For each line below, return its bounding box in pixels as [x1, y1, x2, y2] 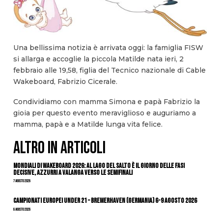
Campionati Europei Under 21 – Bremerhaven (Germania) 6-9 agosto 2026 [13, 196, 197, 205]
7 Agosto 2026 [13, 178, 30, 184]
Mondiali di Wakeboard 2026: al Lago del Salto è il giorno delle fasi [13, 161, 185, 170]
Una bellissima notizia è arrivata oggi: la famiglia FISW [13, 43, 203, 52]
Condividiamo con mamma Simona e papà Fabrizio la [13, 97, 200, 107]
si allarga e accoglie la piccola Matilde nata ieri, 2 [13, 54, 184, 63]
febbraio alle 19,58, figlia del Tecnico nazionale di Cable [13, 65, 206, 75]
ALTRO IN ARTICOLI [13, 138, 106, 159]
